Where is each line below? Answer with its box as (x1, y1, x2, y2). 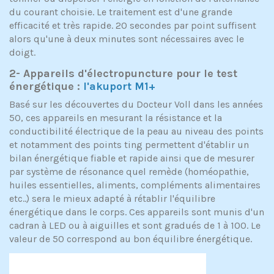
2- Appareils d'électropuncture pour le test (9, 66, 237, 80)
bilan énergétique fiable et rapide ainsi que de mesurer (9, 152, 254, 164)
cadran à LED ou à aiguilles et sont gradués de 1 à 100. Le (9, 219, 261, 231)
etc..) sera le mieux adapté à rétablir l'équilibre (9, 192, 215, 204)
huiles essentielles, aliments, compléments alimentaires (9, 179, 261, 191)
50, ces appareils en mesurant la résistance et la (9, 111, 222, 124)
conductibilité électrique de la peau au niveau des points (9, 125, 264, 137)
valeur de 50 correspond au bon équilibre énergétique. (9, 232, 252, 245)
